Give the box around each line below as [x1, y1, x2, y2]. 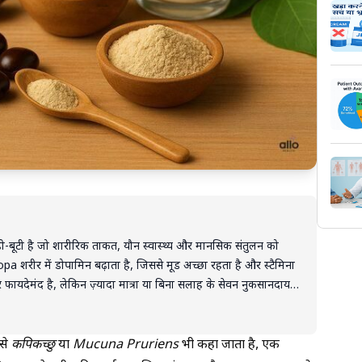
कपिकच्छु [11, 336, 55, 354]
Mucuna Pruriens [73, 336, 179, 354]
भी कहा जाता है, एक [179, 336, 280, 354]
